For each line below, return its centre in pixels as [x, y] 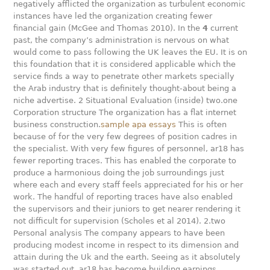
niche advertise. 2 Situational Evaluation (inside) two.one [126, 100]
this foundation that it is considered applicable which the [125, 64]
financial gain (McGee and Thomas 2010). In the [108, 28]
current [223, 28]
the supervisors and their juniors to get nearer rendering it [127, 209]
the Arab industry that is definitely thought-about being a [125, 88]
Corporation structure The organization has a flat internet [125, 112]
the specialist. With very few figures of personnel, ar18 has [129, 149]
